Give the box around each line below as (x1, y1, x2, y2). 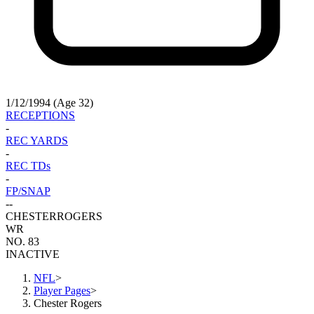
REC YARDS (6, 135, 68, 147)
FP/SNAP (6, 185, 50, 198)
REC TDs (6, 160, 50, 172)
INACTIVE (6, 248, 60, 261)
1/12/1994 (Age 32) (6, 97, 93, 109)
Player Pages (34, 285, 90, 297)
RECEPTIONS (6, 109, 75, 122)
